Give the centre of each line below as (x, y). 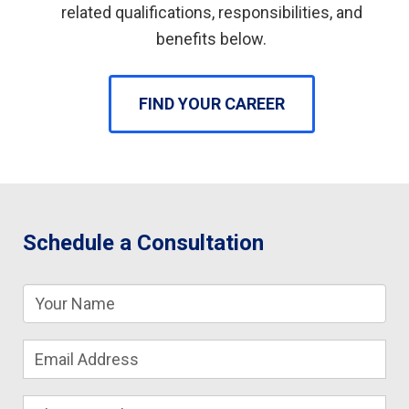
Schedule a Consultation (143, 242)
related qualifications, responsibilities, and (211, 12)
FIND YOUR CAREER (211, 103)
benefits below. (211, 39)
